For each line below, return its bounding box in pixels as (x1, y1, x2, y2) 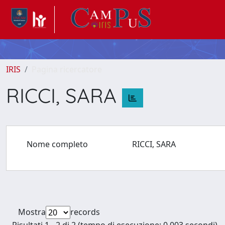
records (70, 206, 100, 217)
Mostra (18, 206, 46, 217)
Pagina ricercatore (32, 64, 102, 75)
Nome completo (27, 139, 88, 150)
